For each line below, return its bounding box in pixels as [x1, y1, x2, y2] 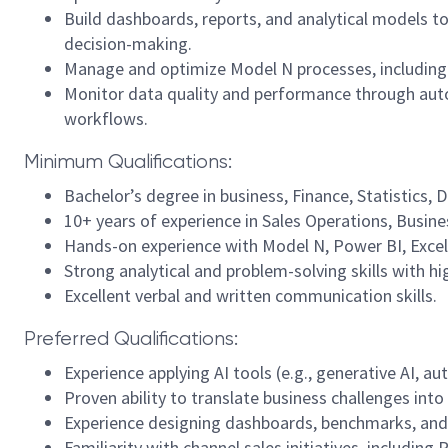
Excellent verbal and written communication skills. [64, 284, 437, 307]
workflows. [64, 107, 148, 130]
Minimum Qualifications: [24, 150, 232, 173]
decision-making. [64, 32, 192, 55]
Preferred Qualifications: [24, 327, 238, 350]
